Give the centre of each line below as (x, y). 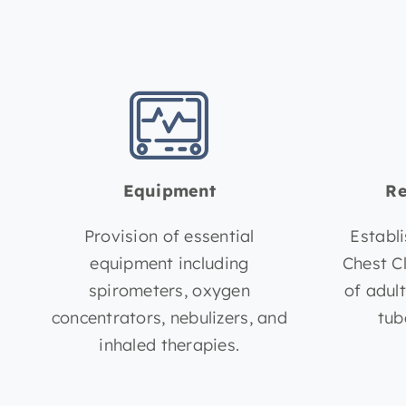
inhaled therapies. (169, 345)
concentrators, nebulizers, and (169, 318)
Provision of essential (169, 237)
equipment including (169, 264)
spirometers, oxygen (169, 291)
